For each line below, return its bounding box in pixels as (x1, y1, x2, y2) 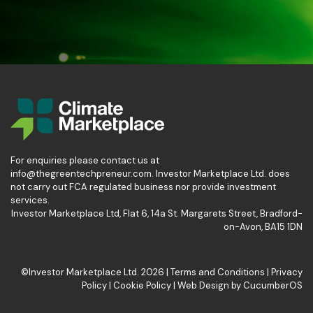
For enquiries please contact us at (10, 154, 159, 166)
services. (10, 194, 50, 206)
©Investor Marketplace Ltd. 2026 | (21, 265, 170, 278)
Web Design (177, 279, 229, 291)
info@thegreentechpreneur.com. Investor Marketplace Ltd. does (10, 167, 290, 180)
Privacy (271, 265, 303, 278)
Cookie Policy (113, 279, 171, 291)
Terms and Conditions (170, 265, 265, 278)
